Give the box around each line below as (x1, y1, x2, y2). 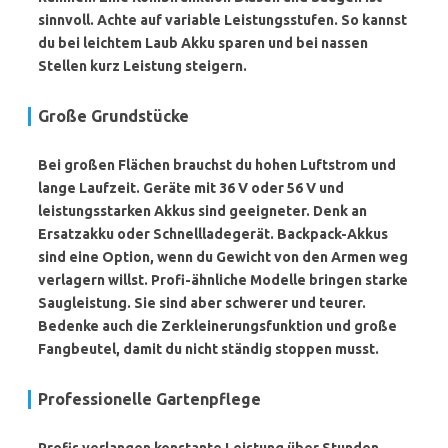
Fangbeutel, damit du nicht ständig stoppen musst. (38, 341, 379, 357)
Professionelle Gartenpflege (38, 390, 261, 408)
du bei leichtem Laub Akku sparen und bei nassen (38, 35, 368, 51)
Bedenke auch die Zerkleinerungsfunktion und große (38, 318, 397, 334)
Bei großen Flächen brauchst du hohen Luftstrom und (38, 157, 396, 173)
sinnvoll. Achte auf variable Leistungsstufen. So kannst (38, 12, 407, 28)
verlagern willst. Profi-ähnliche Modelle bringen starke (38, 272, 408, 288)
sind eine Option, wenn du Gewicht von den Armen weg (38, 249, 408, 265)
